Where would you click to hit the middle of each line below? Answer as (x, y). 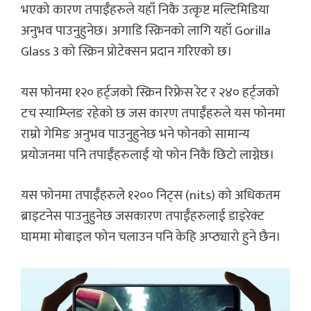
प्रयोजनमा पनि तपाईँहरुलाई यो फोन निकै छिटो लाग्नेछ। (149, 155)
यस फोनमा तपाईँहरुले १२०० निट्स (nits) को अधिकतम (151, 196)
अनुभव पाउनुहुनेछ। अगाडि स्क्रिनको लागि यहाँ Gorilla (146, 31)
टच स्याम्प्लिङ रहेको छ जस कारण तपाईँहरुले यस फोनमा (153, 113)
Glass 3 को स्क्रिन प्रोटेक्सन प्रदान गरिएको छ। (127, 52)
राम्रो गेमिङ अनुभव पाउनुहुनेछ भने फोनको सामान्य (135, 134)
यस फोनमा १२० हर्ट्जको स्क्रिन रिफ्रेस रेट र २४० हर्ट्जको (150, 92)
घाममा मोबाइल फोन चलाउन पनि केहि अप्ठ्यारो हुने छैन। (155, 237)
